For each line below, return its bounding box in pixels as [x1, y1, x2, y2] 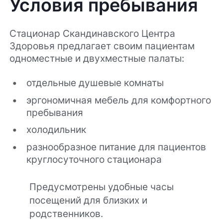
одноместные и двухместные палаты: [9, 52, 185, 65]
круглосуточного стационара [26, 153, 162, 165]
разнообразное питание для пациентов [26, 140, 206, 153]
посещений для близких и [29, 194, 148, 206]
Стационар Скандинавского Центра [9, 27, 176, 40]
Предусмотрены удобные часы [29, 180, 174, 193]
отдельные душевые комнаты [26, 77, 164, 89]
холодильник [26, 123, 86, 136]
